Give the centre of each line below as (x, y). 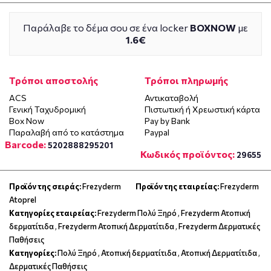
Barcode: (25, 144)
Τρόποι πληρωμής (186, 80)
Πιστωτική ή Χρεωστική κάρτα (202, 109)
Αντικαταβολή (171, 97)
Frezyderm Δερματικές (219, 226)
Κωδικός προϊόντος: (188, 154)
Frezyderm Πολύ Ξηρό (137, 213)
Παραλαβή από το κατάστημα (67, 132)
